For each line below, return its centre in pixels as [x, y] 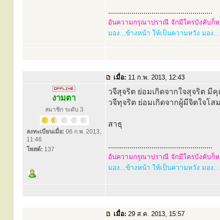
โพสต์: [35, 149]
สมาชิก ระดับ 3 [64, 110]
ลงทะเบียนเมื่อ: [45, 132]
